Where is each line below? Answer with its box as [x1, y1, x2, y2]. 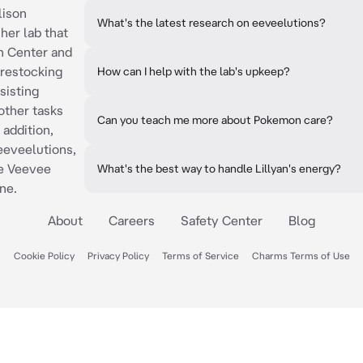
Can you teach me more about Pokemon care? [97, 113, 333, 126]
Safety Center [181, 213, 263, 228]
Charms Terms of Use [251, 250, 350, 261]
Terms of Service [161, 250, 239, 261]
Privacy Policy [87, 250, 149, 261]
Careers [109, 213, 155, 228]
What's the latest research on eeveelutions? [97, 16, 326, 29]
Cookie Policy [13, 250, 75, 261]
